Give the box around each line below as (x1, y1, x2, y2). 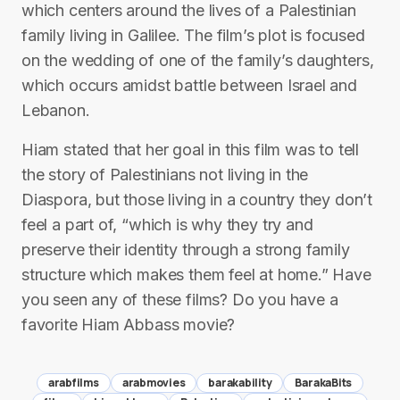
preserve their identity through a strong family (21, 240, 350, 259)
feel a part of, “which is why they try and (21, 215, 313, 234)
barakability (208, 375, 272, 390)
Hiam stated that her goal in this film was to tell (21, 140, 360, 159)
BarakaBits (295, 375, 353, 390)
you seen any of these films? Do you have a (21, 290, 338, 309)
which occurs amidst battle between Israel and (21, 76, 357, 95)
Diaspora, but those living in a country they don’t (21, 190, 373, 209)
